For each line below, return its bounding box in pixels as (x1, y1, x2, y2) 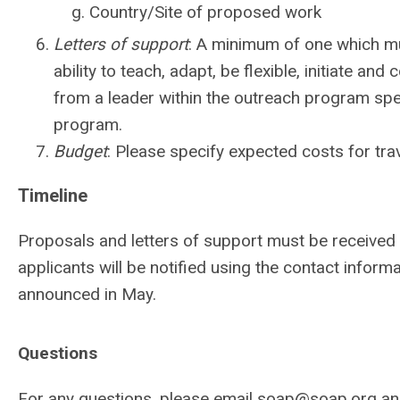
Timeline (18, 185, 87, 206)
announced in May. (18, 284, 156, 304)
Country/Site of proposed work (89, 2, 321, 22)
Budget (54, 141, 107, 162)
